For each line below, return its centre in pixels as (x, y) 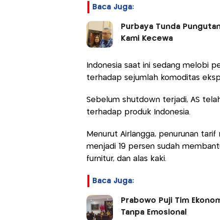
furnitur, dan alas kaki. (126, 159)
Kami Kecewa (147, 39)
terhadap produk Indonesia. (138, 112)
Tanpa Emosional (153, 213)
